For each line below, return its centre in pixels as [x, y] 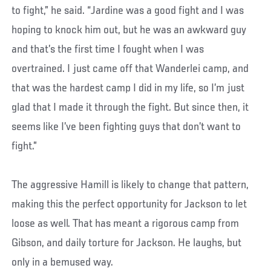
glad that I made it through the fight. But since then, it [130, 107]
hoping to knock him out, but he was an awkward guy [129, 30]
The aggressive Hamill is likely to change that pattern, [130, 185]
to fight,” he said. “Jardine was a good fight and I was [128, 11]
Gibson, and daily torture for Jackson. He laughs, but [127, 243]
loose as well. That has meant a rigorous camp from [126, 224]
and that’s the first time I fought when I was [108, 49]
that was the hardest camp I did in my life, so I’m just [128, 88]
